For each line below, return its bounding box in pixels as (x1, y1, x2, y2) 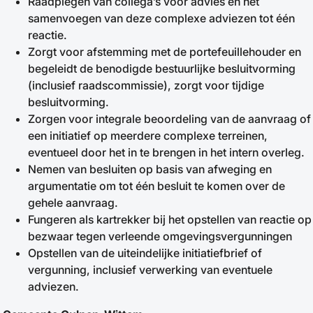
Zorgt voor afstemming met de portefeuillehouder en (28, 45, 301, 59)
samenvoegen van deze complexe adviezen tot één (28, 11, 295, 25)
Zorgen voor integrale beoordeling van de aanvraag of (28, 112, 311, 126)
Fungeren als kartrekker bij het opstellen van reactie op (28, 212, 312, 226)
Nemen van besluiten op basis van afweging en (28, 162, 272, 176)
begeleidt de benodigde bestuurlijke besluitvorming (28, 61, 296, 75)
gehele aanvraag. (28, 196, 118, 210)
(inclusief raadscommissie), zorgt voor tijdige (28, 78, 264, 92)
